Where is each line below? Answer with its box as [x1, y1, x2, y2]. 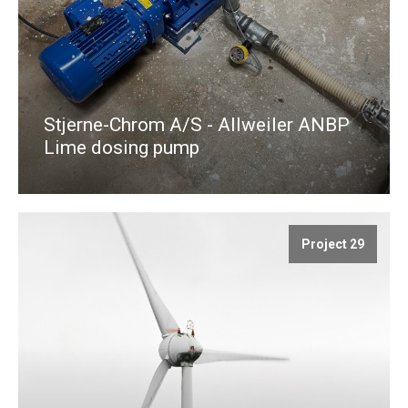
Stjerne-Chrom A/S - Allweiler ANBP [44, 113, 350, 136]
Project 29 [301, 236, 364, 251]
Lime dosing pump [44, 136, 199, 158]
